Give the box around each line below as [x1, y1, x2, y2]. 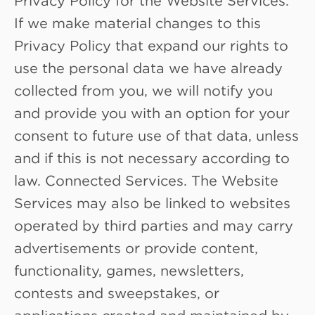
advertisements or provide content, [14, 239, 258, 255]
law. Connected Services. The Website [14, 172, 278, 188]
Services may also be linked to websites [14, 194, 290, 210]
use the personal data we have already [14, 59, 283, 75]
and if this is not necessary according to [14, 149, 290, 165]
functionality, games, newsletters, [14, 262, 244, 278]
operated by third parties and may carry [14, 217, 293, 233]
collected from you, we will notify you [14, 82, 273, 98]
